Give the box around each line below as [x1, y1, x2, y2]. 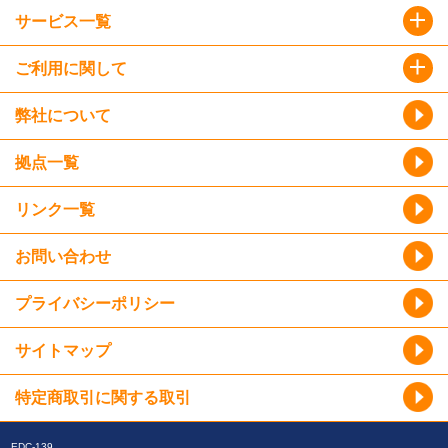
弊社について [15, 106, 111, 124]
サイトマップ [15, 341, 111, 359]
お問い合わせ [15, 247, 111, 265]
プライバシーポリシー [15, 294, 175, 312]
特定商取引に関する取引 [15, 388, 191, 406]
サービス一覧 [15, 12, 111, 30]
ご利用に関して [15, 59, 127, 77]
